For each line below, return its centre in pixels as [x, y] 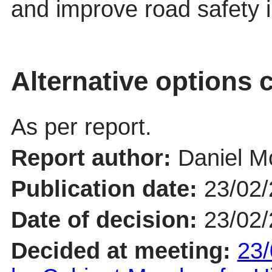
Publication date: [107, 189]
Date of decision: [107, 219]
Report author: [94, 158]
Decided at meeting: [124, 250]
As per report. [81, 127]
